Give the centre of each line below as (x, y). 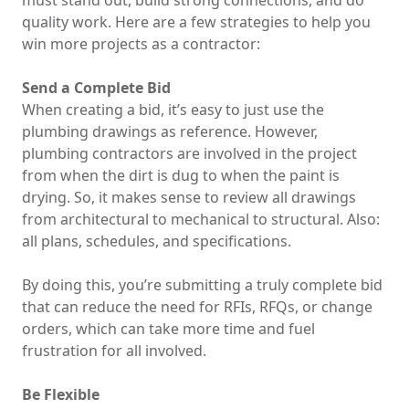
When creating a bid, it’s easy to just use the (173, 110)
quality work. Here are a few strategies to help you (196, 22)
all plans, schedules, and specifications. (157, 241)
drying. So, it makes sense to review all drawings (189, 197)
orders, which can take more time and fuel (168, 329)
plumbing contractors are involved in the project (189, 153)
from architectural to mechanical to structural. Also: (201, 219)
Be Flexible (61, 394)
